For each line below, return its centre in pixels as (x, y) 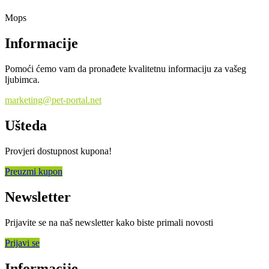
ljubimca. (22, 80)
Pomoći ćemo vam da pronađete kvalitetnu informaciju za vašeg (125, 69)
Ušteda (26, 126)
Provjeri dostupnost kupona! (58, 151)
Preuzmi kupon (34, 172)
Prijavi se (22, 243)
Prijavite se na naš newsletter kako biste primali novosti (109, 222)
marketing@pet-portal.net (53, 100)
